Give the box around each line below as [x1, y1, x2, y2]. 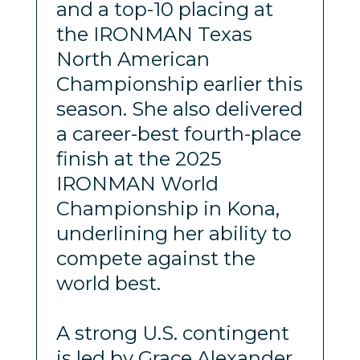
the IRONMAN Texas [55, 22, 252, 46]
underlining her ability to [55, 221, 292, 245]
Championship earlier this [55, 72, 303, 96]
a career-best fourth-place [55, 121, 301, 145]
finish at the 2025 [55, 146, 222, 170]
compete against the [55, 246, 256, 270]
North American [55, 47, 210, 71]
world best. [55, 271, 161, 295]
